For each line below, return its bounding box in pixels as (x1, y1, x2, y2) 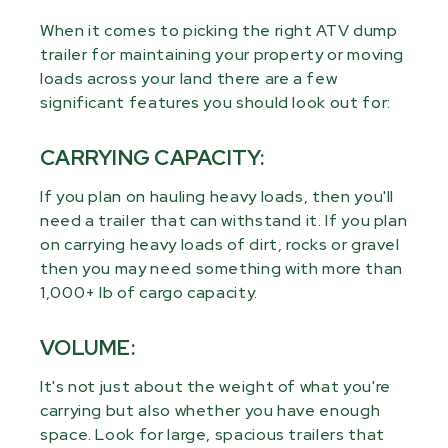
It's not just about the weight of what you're (40, 376, 391, 398)
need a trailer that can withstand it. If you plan (40, 210, 408, 232)
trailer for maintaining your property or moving (40, 44, 405, 66)
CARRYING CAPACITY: (40, 144, 266, 172)
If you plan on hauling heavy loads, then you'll (40, 186, 395, 208)
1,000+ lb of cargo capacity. (40, 282, 258, 304)
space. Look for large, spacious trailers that (40, 424, 385, 446)
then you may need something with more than (40, 258, 403, 280)
